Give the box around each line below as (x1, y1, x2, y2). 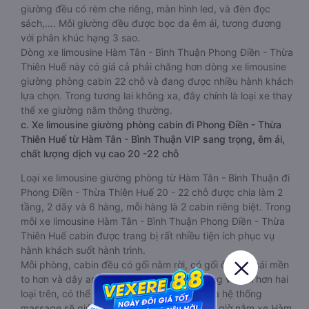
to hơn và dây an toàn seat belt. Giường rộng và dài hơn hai (21, 273, 288, 285)
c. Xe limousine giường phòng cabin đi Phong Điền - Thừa (21, 119, 281, 130)
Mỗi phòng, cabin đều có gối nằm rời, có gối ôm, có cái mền (21, 259, 289, 270)
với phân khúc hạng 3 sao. (21, 32, 140, 43)
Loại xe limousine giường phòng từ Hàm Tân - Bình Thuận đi (21, 172, 290, 183)
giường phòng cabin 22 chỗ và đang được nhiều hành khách (21, 75, 293, 87)
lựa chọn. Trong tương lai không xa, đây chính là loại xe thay (21, 90, 292, 101)
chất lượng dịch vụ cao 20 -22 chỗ (21, 148, 179, 159)
